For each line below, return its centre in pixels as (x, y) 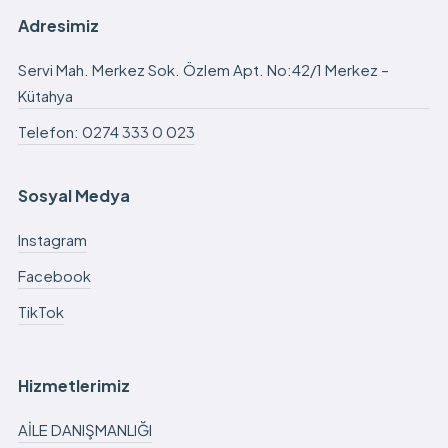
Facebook (54, 275)
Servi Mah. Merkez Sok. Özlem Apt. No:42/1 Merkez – (203, 69)
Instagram (52, 239)
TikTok (40, 311)
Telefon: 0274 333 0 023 (106, 131)
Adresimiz (58, 25)
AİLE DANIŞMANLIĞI (84, 429)
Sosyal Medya (73, 195)
